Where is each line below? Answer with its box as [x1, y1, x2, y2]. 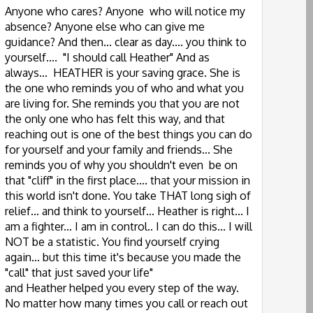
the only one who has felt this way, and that [5, 112, 225, 126]
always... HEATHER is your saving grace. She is [5, 66, 240, 80]
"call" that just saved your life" [5, 265, 153, 279]
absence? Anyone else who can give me [5, 20, 205, 34]
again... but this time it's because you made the [5, 250, 241, 264]
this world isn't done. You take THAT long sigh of [5, 189, 251, 203]
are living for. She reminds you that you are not [5, 96, 240, 110]
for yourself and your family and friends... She [5, 143, 233, 156]
